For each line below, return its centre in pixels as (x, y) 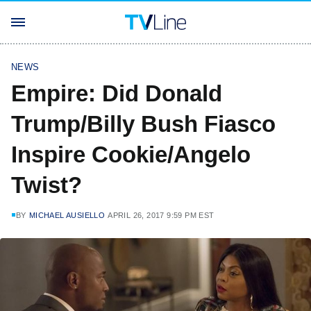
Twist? (47, 185)
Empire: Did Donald (117, 93)
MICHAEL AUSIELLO (67, 215)
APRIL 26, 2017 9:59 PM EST (161, 215)
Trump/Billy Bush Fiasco (143, 124)
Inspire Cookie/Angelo (131, 154)
